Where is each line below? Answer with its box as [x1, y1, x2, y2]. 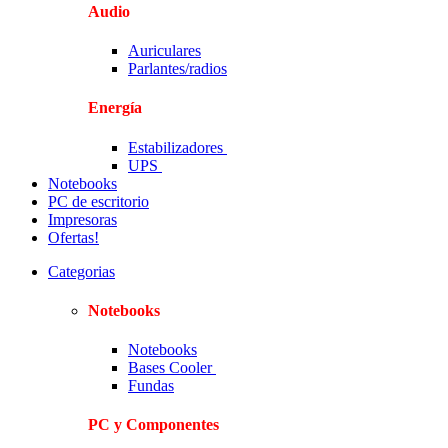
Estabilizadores [128, 138, 227, 156]
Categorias [48, 262, 115, 280]
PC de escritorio [48, 192, 149, 210]
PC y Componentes [88, 416, 219, 434]
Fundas [128, 377, 174, 395]
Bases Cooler [128, 359, 216, 377]
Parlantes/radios [128, 59, 227, 77]
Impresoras [48, 210, 117, 228]
